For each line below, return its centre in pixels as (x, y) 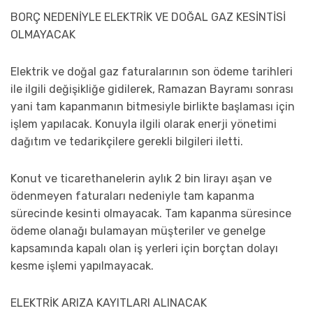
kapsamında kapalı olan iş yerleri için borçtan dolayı (144, 249)
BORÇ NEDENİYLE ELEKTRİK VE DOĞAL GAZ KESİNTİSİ (148, 17)
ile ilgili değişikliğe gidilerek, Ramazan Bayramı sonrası (152, 89)
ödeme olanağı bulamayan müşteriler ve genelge (138, 231)
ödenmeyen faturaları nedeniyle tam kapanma (132, 196)
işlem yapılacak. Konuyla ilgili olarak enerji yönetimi (144, 124)
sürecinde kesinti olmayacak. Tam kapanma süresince (151, 214)
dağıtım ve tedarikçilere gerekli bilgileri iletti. (127, 142)
